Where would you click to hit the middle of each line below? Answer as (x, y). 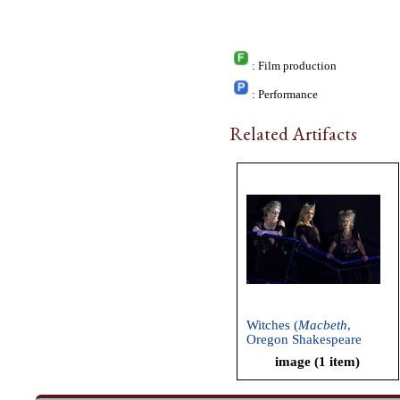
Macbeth (323, 324)
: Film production (295, 66)
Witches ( (272, 324)
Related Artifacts (293, 134)
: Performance (285, 95)
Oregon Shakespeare (304, 338)
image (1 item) (318, 361)
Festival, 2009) (288, 353)
